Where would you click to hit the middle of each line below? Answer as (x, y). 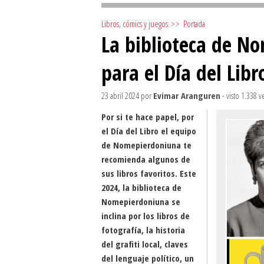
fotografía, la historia (143, 230)
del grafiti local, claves (145, 244)
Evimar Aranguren (187, 95)
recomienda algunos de (146, 159)
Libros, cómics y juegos (135, 24)
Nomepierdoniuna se (141, 202)
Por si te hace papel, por (148, 117)
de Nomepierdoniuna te (146, 145)
